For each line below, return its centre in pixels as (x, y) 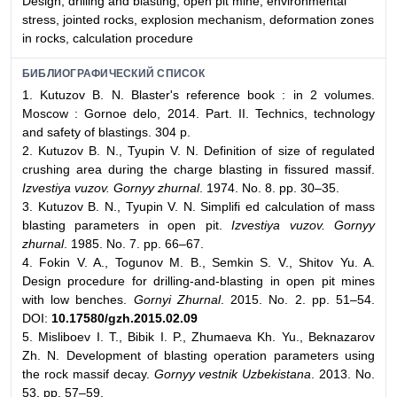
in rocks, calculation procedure (108, 39)
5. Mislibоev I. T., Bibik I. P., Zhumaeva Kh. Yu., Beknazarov (198, 336)
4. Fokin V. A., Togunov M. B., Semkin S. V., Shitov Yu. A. (198, 262)
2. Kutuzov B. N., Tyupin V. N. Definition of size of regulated (198, 150)
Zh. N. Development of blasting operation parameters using (198, 355)
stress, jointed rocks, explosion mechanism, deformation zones (198, 20)
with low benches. (75, 299)
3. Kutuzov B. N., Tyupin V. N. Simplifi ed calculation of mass (198, 206)
